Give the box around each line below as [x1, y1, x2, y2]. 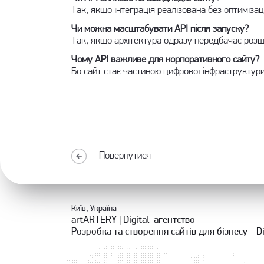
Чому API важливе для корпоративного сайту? [71, 55, 260, 65]
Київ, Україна [71, 204, 117, 213]
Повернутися [98, 151, 151, 161]
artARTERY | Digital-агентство [71, 215, 195, 225]
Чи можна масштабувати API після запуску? [71, 24, 249, 34]
